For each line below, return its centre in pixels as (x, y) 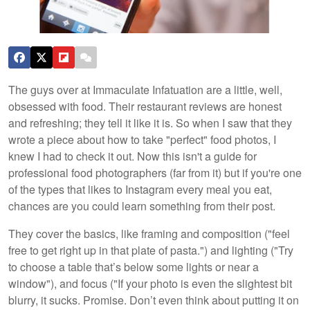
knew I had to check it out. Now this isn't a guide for (133, 156)
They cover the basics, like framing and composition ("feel (149, 233)
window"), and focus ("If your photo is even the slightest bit (150, 283)
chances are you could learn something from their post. (142, 206)
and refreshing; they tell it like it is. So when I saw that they (150, 122)
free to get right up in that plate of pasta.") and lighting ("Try (151, 250)
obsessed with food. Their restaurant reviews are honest (145, 106)
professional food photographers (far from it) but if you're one (155, 172)
